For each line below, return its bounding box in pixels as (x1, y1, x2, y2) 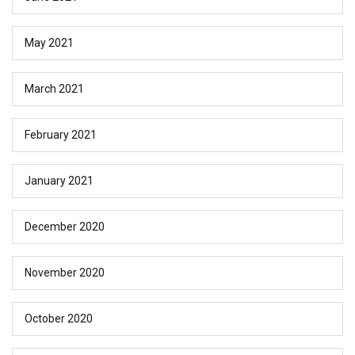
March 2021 (25, 82, 84, 96)
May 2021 (25, 36, 74, 50)
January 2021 (25, 174, 94, 188)
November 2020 (25, 266, 105, 280)
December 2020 (25, 220, 105, 234)
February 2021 (25, 128, 97, 142)
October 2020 (25, 312, 93, 326)
